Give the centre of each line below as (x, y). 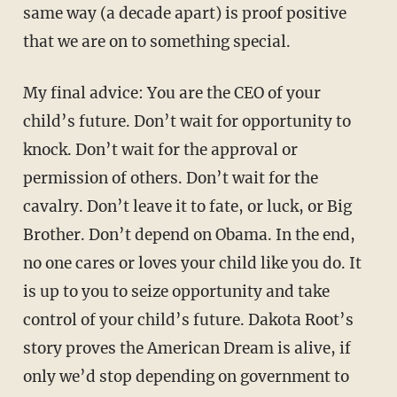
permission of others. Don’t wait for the (170, 178)
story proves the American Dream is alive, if (187, 348)
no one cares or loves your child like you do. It (192, 263)
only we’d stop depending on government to (186, 376)
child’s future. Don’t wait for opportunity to (187, 121)
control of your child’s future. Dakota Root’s (188, 319)
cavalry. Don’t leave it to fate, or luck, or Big (187, 206)
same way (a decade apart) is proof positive (184, 13)
